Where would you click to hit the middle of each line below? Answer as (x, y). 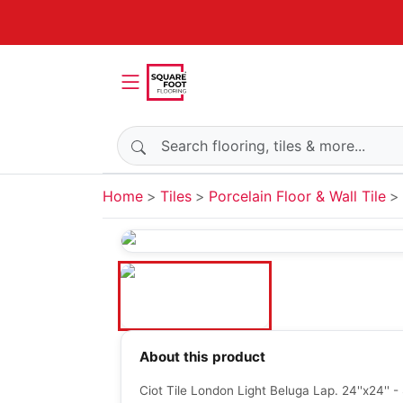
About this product (202, 357)
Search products (172, 136)
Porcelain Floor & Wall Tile (297, 196)
